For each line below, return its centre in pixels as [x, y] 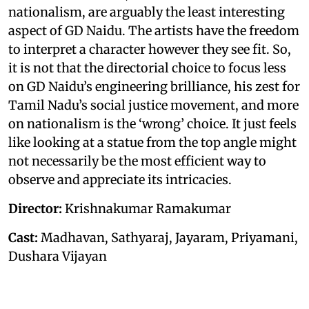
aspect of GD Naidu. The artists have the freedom [154, 30]
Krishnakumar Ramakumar [147, 208]
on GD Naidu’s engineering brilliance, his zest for [154, 86]
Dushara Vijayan [58, 256]
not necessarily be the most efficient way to [137, 161]
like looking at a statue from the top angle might [152, 142]
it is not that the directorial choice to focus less [147, 68]
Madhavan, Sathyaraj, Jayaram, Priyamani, [168, 237]
